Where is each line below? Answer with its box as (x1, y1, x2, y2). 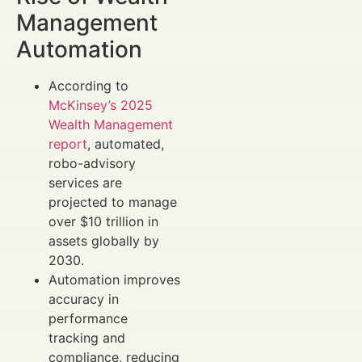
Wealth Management (48, 116, 173, 133)
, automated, (87, 136, 164, 153)
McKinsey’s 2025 (48, 97, 153, 114)
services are (48, 175, 122, 192)
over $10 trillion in (48, 213, 158, 230)
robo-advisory (48, 155, 136, 172)
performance (48, 310, 128, 327)
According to (48, 78, 128, 95)
